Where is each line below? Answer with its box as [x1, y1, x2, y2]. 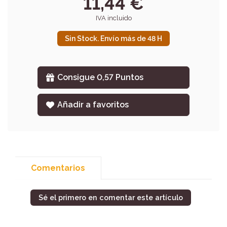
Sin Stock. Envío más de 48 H [65, 34, 162, 43]
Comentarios [31, 163, 85, 173]
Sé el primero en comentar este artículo [39, 193, 183, 202]
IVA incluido [95, 14, 132, 22]
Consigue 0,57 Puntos [57, 72, 144, 83]
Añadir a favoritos [57, 100, 129, 110]
